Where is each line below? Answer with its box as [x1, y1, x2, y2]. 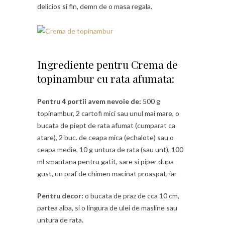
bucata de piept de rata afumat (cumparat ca [37, 121, 175, 130]
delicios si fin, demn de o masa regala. [37, 2, 152, 11]
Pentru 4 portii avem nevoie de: [37, 96, 141, 105]
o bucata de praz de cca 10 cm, [83, 191, 179, 200]
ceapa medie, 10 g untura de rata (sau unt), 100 [37, 145, 183, 154]
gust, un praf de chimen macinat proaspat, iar [37, 169, 177, 178]
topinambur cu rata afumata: [37, 71, 174, 85]
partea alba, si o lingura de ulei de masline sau [37, 203, 177, 212]
